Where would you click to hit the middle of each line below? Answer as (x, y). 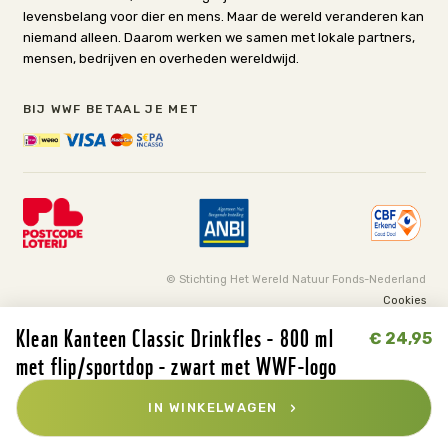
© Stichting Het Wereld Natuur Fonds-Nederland (295, 280)
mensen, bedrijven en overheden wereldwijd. (160, 58)
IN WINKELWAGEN (215, 407)
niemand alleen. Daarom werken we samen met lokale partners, (218, 37)
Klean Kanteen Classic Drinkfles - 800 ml (175, 336)
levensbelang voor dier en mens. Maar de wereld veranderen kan (223, 16)
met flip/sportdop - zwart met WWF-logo (177, 364)
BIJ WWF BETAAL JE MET (111, 109)
